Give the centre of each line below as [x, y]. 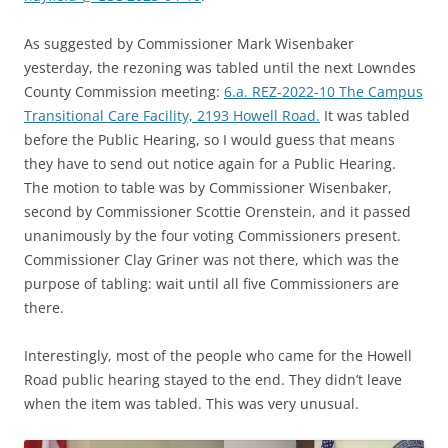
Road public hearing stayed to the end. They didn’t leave [213, 379]
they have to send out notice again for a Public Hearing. [210, 163]
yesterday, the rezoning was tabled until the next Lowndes [220, 67]
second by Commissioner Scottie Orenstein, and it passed [217, 211]
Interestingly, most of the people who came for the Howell [218, 355]
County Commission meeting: [124, 91]
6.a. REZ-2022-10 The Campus [323, 91]
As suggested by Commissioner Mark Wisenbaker [189, 43]
